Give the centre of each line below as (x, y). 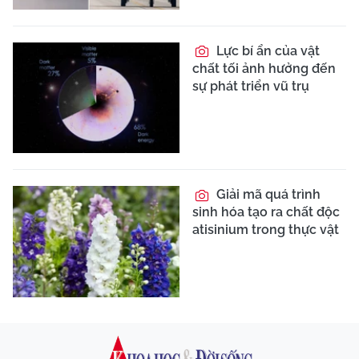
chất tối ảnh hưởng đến (264, 68)
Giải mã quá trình (267, 195)
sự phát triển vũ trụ (251, 86)
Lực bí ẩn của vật (266, 50)
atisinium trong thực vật (266, 230)
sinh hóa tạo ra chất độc (266, 212)
